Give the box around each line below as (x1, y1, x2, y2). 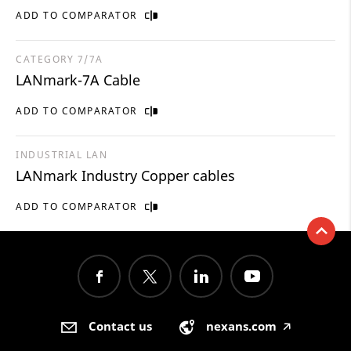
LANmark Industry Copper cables (16, 166, 235, 186)
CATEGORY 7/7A (16, 52, 103, 67)
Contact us (88, 317, 152, 334)
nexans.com (206, 317, 277, 334)
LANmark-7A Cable (16, 71, 140, 90)
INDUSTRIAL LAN (16, 148, 107, 162)
